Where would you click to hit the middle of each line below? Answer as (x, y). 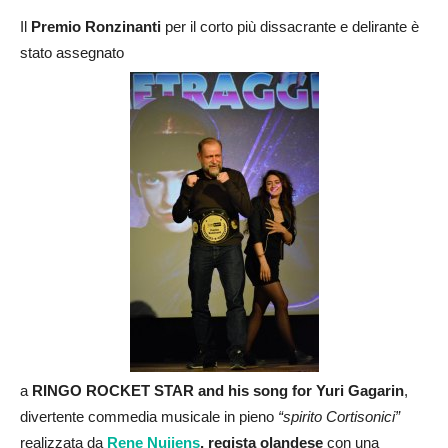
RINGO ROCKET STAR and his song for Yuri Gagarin (218, 390)
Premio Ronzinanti (96, 26)
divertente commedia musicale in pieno (147, 416)
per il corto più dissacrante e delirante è (290, 26)
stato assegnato (72, 52)
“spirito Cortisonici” (337, 416)
